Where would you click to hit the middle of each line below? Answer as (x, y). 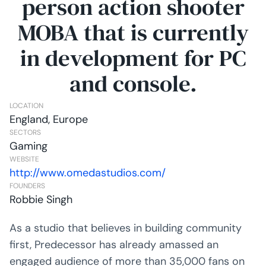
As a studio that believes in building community (125, 228)
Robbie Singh (41, 199)
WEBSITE (24, 159)
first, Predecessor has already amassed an (114, 244)
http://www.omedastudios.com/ (87, 172)
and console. (133, 83)
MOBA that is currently (133, 32)
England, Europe (48, 119)
